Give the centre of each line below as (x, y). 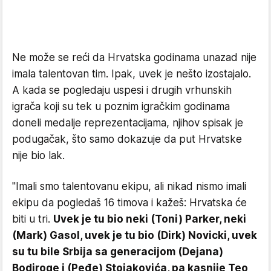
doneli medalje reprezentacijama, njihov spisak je (128, 122)
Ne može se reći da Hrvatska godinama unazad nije (134, 57)
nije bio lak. (38, 155)
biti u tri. (33, 219)
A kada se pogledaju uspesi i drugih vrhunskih (122, 90)
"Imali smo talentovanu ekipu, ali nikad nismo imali (129, 186)
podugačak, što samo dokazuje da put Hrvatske (127, 139)
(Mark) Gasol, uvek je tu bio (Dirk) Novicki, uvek (135, 235)
